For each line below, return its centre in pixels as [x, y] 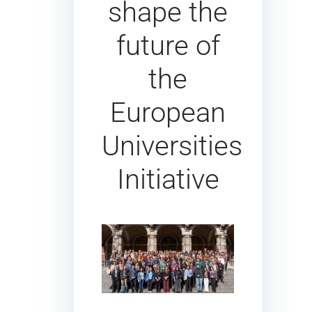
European [168, 112]
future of [168, 45]
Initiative [168, 179]
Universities [172, 146]
